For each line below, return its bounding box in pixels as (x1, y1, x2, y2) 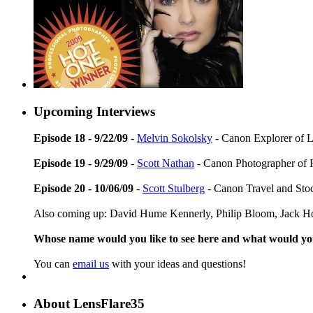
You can (34, 258, 73, 270)
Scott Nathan (137, 157, 194, 170)
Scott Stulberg (143, 182, 205, 195)
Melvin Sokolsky (137, 132, 212, 145)
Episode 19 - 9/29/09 (34, 157, 128, 170)
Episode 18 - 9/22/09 (34, 132, 128, 145)
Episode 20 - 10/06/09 (34, 182, 133, 195)
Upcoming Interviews (34, 103, 155, 119)
